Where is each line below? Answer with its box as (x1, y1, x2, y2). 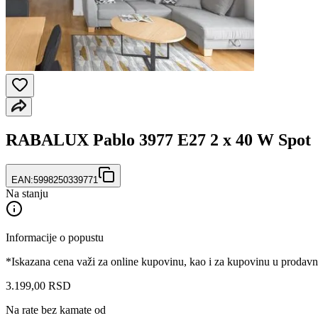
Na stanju (6, 187, 48, 199)
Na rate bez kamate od (6, 303, 106, 316)
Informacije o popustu (6, 231, 104, 243)
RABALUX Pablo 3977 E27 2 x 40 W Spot (6, 130, 311, 149)
